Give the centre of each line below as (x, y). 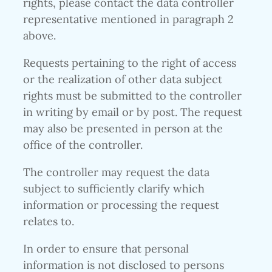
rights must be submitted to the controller (132, 95)
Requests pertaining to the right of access (130, 63)
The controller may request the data (116, 172)
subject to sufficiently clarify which (114, 188)
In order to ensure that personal (106, 249)
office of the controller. (83, 144)
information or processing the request (121, 205)
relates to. (49, 221)
